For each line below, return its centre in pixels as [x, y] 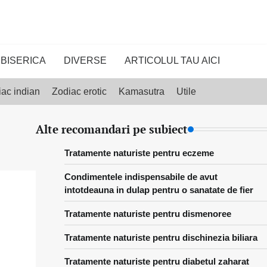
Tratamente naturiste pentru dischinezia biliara [161, 237]
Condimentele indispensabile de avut [141, 177]
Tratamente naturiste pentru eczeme [139, 153]
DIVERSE [85, 60]
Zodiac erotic [79, 91]
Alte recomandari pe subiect [111, 129]
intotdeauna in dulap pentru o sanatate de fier [159, 190]
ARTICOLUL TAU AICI [172, 60]
